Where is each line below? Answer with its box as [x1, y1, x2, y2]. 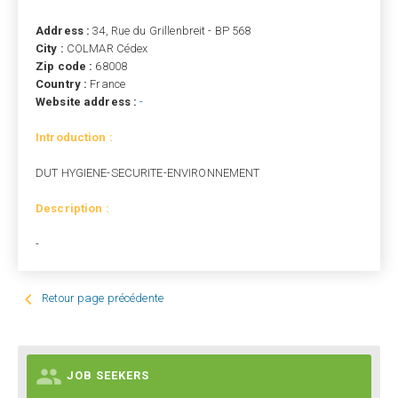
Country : [36, 77, 91, 91]
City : [36, 42, 67, 55]
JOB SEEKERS [67, 369, 149, 383]
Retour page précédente [42, 291, 164, 306]
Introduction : [36, 131, 113, 144]
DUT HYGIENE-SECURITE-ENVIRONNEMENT [36, 166, 260, 179]
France [90, 77, 126, 91]
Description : [36, 202, 109, 215]
